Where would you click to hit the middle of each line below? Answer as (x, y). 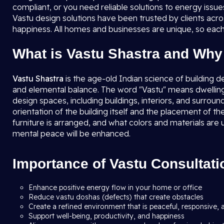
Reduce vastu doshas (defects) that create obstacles (117, 197)
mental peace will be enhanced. (71, 133)
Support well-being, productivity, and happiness (107, 216)
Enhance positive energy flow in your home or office (116, 187)
